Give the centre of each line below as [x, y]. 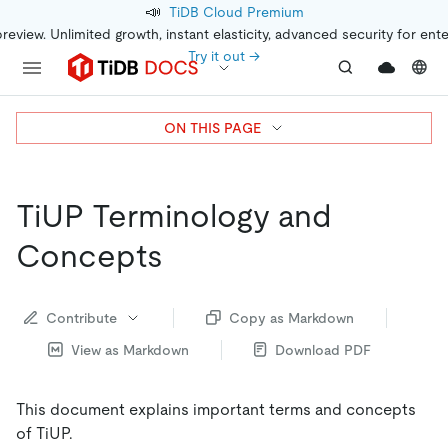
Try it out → [224, 56]
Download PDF [323, 349]
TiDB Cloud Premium [236, 12]
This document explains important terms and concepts [216, 409]
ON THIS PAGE [212, 128]
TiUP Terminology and [174, 216]
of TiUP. [44, 433]
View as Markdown [130, 349]
